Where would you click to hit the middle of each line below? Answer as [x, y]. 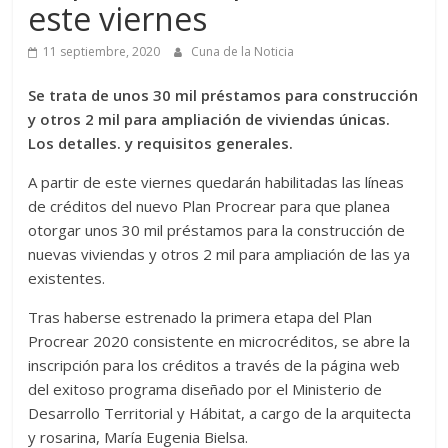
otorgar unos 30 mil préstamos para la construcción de [217, 230]
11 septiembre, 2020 [102, 52]
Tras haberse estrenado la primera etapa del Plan [200, 317]
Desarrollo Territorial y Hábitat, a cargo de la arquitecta [220, 413]
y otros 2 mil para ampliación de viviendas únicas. [209, 119]
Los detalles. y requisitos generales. [161, 143]
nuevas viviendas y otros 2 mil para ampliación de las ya [219, 254]
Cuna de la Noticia [243, 52]
